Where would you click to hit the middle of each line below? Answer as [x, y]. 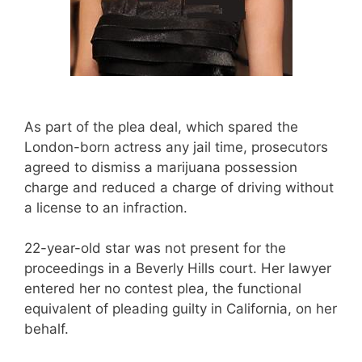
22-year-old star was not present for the [155, 248]
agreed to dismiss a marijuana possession [161, 167]
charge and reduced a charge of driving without [179, 187]
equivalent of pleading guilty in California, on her [181, 309]
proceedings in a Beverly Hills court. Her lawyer [178, 268]
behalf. [46, 329]
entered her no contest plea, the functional [163, 288]
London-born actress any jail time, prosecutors [176, 147]
